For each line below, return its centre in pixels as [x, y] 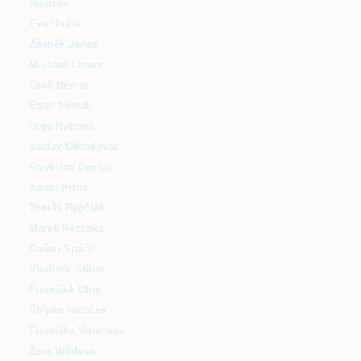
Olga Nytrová [61, 126]
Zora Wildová [62, 351]
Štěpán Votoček [68, 310]
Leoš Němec [60, 85]
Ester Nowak [60, 106]
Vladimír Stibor [67, 269]
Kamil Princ [58, 187]
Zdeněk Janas [63, 44]
